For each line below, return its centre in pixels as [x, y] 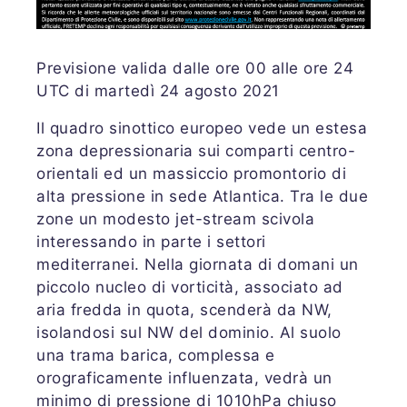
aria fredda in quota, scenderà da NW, [184, 310]
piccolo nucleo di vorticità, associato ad [190, 288]
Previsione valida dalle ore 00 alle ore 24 [195, 69]
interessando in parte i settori [151, 242]
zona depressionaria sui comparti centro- [196, 151]
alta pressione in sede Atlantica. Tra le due [202, 197]
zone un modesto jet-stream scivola [175, 219]
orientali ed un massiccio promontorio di [191, 174]
